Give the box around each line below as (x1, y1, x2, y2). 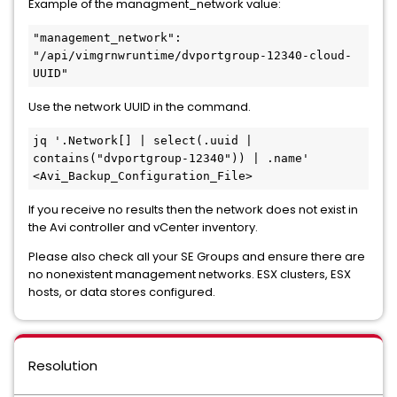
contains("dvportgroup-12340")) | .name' (33, 151, 309, 165)
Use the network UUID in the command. (28, 97, 251, 115)
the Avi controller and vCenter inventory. (28, 218, 258, 236)
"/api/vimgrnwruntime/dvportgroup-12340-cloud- (33, 48, 352, 62)
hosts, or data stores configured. (28, 283, 215, 300)
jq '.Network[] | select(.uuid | (33, 133, 253, 147)
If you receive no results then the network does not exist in (28, 200, 358, 218)
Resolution (28, 355, 97, 375)
